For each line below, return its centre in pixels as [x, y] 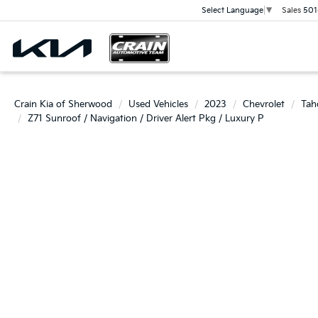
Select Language [232, 11]
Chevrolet [264, 104]
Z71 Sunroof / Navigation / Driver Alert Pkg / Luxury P [146, 119]
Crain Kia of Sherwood [63, 104]
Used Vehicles [158, 104]
